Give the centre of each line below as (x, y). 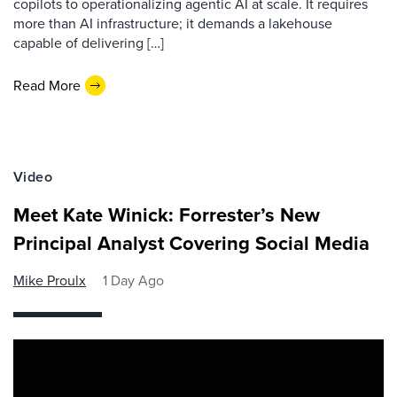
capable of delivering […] (89, 43)
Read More (47, 85)
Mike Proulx (50, 280)
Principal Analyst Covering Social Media (191, 243)
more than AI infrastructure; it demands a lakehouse (173, 23)
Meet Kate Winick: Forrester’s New (167, 215)
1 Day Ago (133, 280)
